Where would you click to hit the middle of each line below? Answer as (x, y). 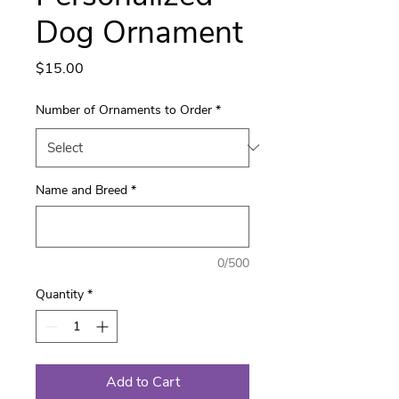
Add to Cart (142, 382)
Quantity (60, 294)
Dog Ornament (139, 32)
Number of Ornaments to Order (124, 110)
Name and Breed (81, 190)
